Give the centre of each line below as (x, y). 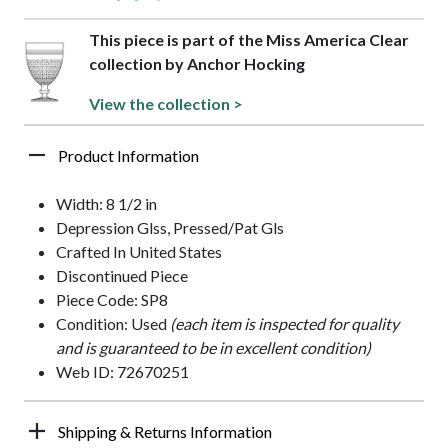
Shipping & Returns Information (165, 432)
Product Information (128, 156)
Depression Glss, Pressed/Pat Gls (170, 228)
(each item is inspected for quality (284, 324)
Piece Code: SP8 (112, 300)
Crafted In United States (139, 252)
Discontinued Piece (122, 276)
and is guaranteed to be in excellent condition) (213, 348)
